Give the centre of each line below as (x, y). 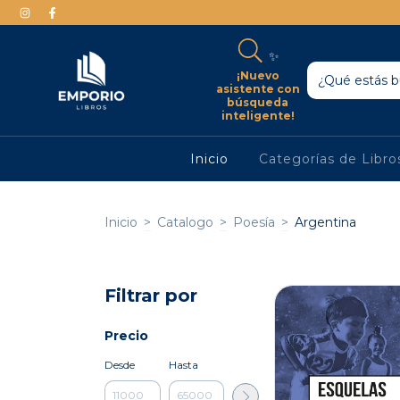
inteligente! (258, 115)
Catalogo (185, 222)
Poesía (254, 222)
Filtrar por (151, 295)
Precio (126, 335)
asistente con (258, 88)
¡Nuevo (258, 75)
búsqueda (258, 102)
